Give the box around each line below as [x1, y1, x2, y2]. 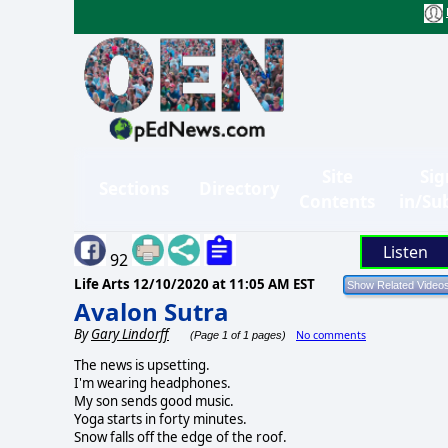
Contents [299, 189, 375, 213]
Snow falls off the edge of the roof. [74, 427, 287, 446]
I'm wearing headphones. [74, 373, 231, 392]
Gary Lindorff [91, 324, 169, 343]
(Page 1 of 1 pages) [187, 328, 286, 341]
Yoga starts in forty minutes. [74, 409, 247, 428]
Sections [99, 177, 169, 201]
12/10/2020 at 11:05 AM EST [133, 274, 315, 293]
